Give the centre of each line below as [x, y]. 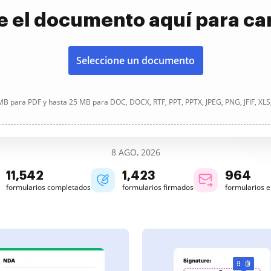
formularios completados [48, 187]
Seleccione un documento [135, 60]
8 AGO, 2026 [135, 152]
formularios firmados [158, 187]
